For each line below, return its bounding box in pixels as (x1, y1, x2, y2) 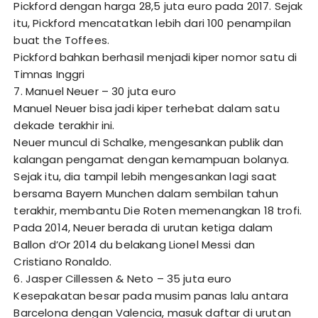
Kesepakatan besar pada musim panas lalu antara (13, 288, 289, 304)
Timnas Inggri (13, 67, 85, 82)
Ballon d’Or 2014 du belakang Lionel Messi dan (13, 237, 256, 253)
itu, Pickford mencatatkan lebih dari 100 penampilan (13, 16, 292, 31)
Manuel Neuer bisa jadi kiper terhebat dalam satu (13, 101, 280, 116)
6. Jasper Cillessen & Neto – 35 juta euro (13, 271, 232, 287)
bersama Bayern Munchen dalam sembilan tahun (13, 186, 278, 202)
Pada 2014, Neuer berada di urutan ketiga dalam (13, 220, 273, 236)
